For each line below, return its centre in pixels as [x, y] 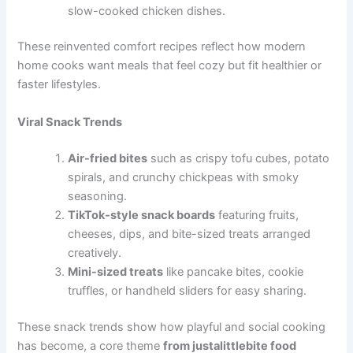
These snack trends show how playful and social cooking [172, 327]
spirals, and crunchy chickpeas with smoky [184, 177]
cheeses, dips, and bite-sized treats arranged [190, 234]
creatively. [95, 253]
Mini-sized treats [116, 271]
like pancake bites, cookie [234, 271]
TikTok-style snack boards [142, 215]
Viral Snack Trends [70, 122]
